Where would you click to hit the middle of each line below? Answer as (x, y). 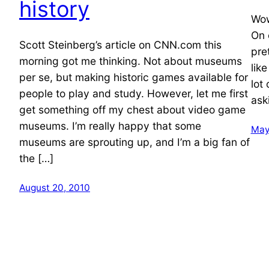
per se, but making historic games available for (134, 77)
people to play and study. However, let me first (134, 93)
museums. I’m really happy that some (110, 125)
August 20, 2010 (55, 187)
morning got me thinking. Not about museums (131, 61)
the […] (36, 158)
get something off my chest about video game (132, 109)
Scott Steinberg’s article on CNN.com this (120, 44)
